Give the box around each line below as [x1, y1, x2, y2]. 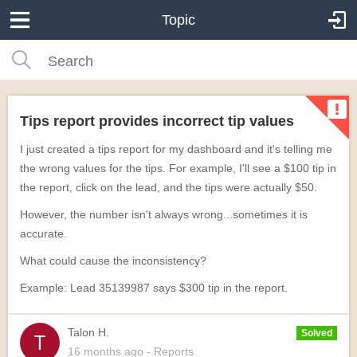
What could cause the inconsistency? [20, 254, 206, 267]
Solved [301, 328, 332, 339]
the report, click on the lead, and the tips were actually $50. [20, 181, 317, 194]
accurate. [20, 227, 67, 240]
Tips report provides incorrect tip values [20, 113, 294, 129]
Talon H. [68, 326, 109, 339]
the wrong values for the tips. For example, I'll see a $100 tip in [20, 162, 336, 175]
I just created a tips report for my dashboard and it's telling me [20, 143, 332, 155]
